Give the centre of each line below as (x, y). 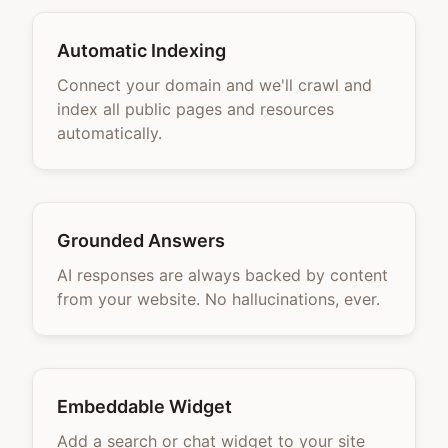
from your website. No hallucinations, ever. (218, 299)
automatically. (109, 133)
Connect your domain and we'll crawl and (214, 85)
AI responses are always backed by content (222, 275)
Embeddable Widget (144, 406)
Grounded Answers (141, 240)
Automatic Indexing (141, 50)
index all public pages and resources (195, 109)
